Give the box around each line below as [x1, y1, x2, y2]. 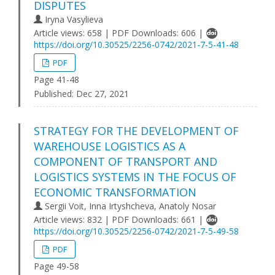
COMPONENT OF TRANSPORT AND [34, 154, 217, 169]
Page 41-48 [34, 74, 79, 85]
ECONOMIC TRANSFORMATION [34, 185, 196, 199]
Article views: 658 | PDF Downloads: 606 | [34, 27, 206, 39]
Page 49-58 [34, 260, 79, 272]
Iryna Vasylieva [42, 14, 103, 25]
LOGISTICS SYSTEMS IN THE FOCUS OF [34, 169, 236, 184]
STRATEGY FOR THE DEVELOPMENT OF [34, 123, 239, 138]
